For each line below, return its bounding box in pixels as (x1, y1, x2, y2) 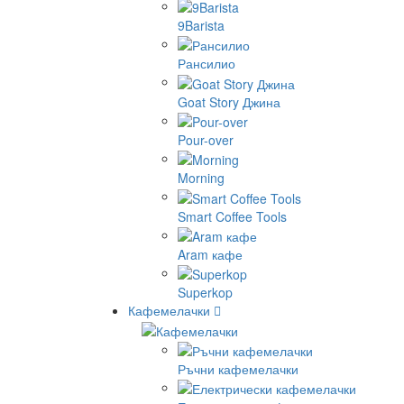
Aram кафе (178, 244, 243, 263)
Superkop (178, 283, 233, 302)
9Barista (178, 15, 225, 34)
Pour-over (178, 130, 234, 149)
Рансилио (178, 54, 235, 73)
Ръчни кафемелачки (178, 359, 298, 378)
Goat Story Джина (178, 92, 280, 111)
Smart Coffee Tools (178, 207, 287, 225)
